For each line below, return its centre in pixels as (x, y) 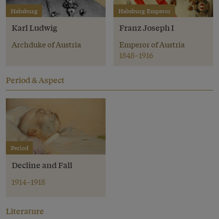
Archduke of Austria (46, 44)
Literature (25, 211)
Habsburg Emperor (144, 11)
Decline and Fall (42, 165)
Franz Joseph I (147, 28)
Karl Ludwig (34, 28)
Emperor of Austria (152, 44)
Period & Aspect (35, 80)
